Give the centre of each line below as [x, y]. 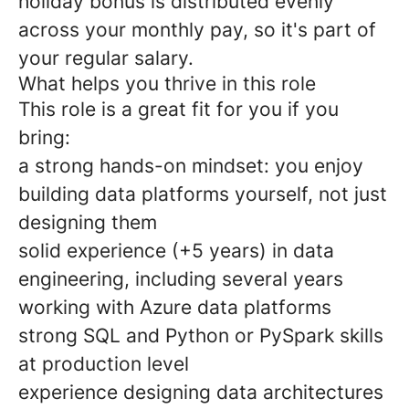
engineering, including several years [181, 279]
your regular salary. [106, 58]
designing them [88, 222]
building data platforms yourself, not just [203, 194]
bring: [44, 137]
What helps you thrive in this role [167, 84]
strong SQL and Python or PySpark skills [201, 336]
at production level [104, 364]
